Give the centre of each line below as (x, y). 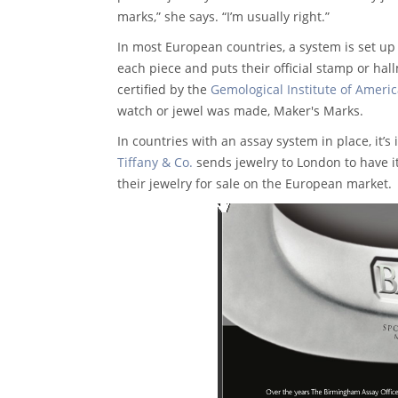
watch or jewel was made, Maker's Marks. (240, 110)
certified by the (164, 89)
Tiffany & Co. (155, 162)
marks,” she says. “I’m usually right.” (223, 16)
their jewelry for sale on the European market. (255, 183)
